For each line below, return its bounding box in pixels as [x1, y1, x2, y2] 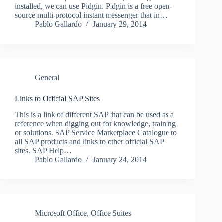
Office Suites [91, 208, 131, 217]
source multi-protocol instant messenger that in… [15, 10, 167, 19]
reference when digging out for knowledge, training [15, 119, 176, 128]
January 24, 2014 [93, 155, 147, 164]
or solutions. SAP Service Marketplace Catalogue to [15, 128, 177, 137]
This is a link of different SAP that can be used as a [15, 110, 174, 119]
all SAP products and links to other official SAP [15, 137, 164, 146]
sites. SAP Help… [15, 146, 72, 155]
